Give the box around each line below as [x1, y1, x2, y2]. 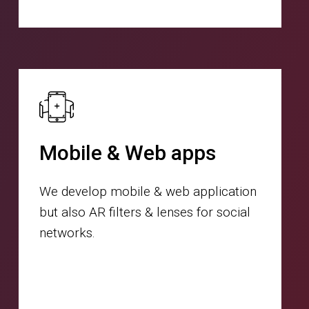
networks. [39, 224, 95, 241]
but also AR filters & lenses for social [39, 203, 250, 220]
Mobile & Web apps [39, 140, 216, 165]
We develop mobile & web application [39, 183, 257, 199]
